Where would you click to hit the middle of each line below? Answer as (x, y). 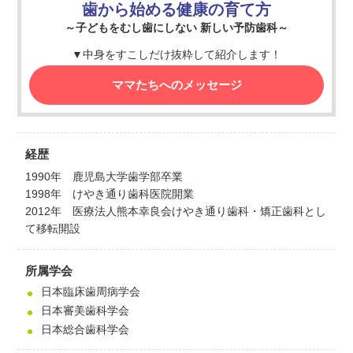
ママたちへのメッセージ (176, 84)
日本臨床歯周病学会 (91, 291)
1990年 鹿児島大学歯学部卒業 (104, 176)
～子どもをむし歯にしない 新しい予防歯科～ (176, 27)
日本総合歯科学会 (85, 329)
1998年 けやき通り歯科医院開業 (110, 193)
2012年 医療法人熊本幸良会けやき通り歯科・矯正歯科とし (176, 211)
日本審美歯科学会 (85, 310)
